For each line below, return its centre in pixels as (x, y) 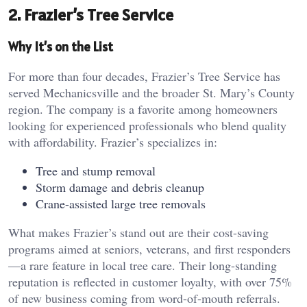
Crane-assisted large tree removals (121, 204)
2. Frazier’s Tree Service (91, 14)
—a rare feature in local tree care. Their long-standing (143, 266)
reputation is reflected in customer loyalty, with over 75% (150, 282)
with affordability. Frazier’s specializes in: (113, 142)
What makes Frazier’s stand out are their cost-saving (138, 233)
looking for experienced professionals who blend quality (147, 126)
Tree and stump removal (96, 171)
